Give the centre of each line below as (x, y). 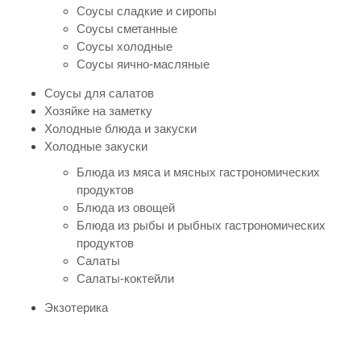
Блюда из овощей (126, 207)
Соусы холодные (124, 46)
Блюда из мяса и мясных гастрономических (198, 172)
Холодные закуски (96, 146)
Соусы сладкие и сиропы (147, 10)
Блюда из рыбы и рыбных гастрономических (201, 225)
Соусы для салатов (99, 93)
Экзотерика (76, 307)
